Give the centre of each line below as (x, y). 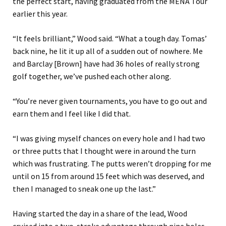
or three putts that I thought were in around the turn (104, 151)
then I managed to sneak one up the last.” (84, 189)
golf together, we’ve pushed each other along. (92, 76)
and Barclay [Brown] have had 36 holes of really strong (106, 64)
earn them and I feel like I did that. (72, 114)
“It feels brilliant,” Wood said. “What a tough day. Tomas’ (110, 39)
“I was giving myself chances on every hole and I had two (109, 138)
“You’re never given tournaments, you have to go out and (110, 101)
